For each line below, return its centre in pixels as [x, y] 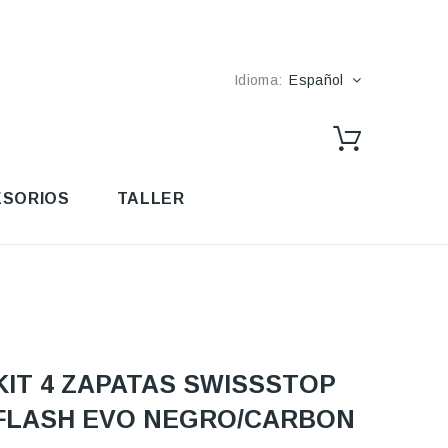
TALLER [150, 198]
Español [316, 80]
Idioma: [258, 80]
